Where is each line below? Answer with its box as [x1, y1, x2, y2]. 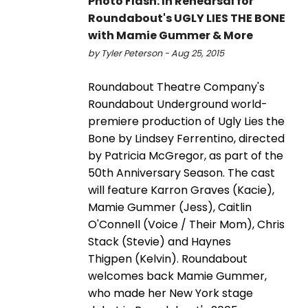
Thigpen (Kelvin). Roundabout [88, 250, 247, 267]
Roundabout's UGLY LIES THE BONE [88, 10, 285, 26]
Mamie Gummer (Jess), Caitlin [88, 199, 252, 215]
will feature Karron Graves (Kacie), [88, 181, 274, 198]
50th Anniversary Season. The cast [88, 164, 275, 181]
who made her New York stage [88, 285, 253, 301]
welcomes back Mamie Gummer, [88, 267, 267, 284]
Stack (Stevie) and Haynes [88, 233, 231, 250]
